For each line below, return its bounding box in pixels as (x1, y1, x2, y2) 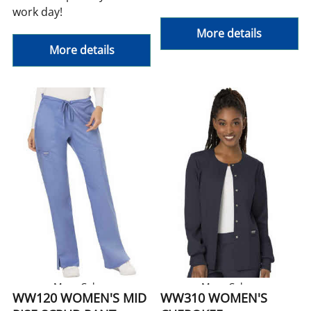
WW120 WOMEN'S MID (12, 289, 147, 307)
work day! (12, 4, 63, 20)
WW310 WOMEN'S (160, 289, 267, 307)
